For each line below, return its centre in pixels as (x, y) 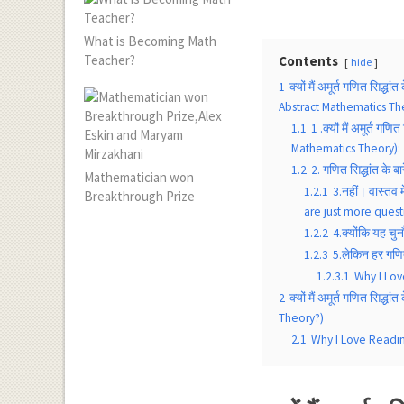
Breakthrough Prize (140, 196)
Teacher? (110, 60)
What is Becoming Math (151, 41)
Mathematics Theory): (346, 148)
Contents (309, 61)
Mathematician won (139, 177)
